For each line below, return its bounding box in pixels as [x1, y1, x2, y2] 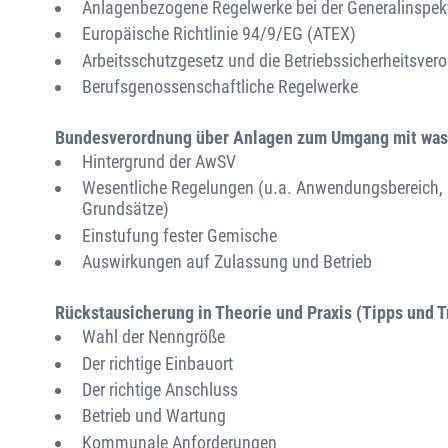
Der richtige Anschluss [82, 378, 238, 400]
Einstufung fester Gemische [82, 224, 277, 246]
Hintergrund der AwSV [82, 151, 236, 173]
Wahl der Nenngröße [82, 326, 225, 348]
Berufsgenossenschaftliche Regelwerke [82, 76, 358, 98]
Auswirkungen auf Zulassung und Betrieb [82, 251, 372, 273]
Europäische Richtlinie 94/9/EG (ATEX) [82, 23, 356, 45]
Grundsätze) [82, 198, 169, 220]
